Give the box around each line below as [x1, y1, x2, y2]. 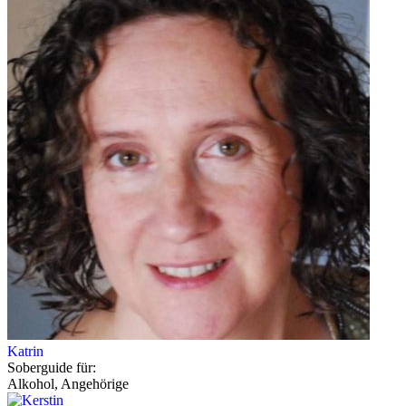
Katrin [7, 343, 43, 359]
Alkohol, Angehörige [7, 375, 129, 391]
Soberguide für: [7, 359, 96, 375]
